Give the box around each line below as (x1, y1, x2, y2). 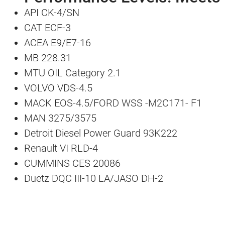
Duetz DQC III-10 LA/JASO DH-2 (24, 172, 163, 185)
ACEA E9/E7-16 (24, 37, 91, 49)
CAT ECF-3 (24, 22, 71, 34)
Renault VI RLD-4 (24, 142, 98, 155)
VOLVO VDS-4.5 (24, 82, 92, 94)
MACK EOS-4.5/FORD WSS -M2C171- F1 (24, 97, 202, 109)
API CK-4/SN (24, 7, 79, 19)
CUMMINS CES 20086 (24, 157, 121, 170)
